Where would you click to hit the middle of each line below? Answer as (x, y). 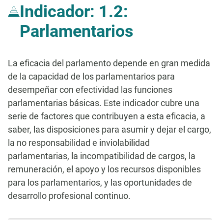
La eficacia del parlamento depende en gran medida (109, 63)
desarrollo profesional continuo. (69, 196)
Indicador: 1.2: (74, 11)
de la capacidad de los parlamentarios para (91, 76)
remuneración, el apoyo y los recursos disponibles (104, 169)
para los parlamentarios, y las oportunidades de (100, 182)
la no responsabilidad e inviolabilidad (79, 143)
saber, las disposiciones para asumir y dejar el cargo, (110, 129)
